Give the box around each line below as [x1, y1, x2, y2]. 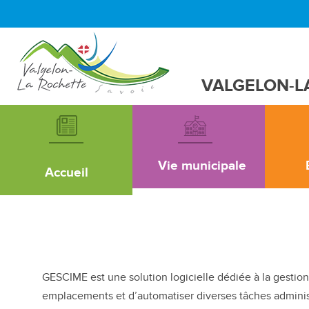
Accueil [44, 165, 88, 181]
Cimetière [42, 198, 163, 231]
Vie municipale [158, 158, 246, 174]
